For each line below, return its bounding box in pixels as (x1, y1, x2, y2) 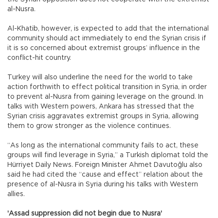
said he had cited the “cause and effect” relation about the (7, 171, 203, 178)
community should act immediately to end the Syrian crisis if (7, 35, 206, 42)
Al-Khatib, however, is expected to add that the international (7, 25, 209, 32)
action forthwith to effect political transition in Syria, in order (7, 83, 207, 91)
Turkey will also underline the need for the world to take (7, 73, 193, 81)
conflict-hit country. (7, 54, 71, 61)
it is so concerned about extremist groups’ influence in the (7, 44, 200, 52)
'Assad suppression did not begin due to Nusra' (7, 210, 162, 217)
